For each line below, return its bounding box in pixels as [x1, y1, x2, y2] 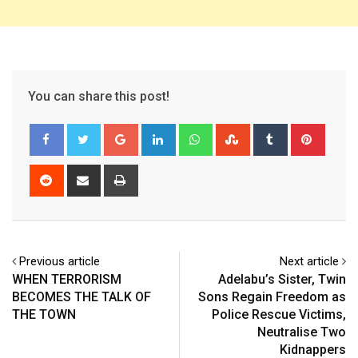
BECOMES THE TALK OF [12, 288, 151, 304]
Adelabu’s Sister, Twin [218, 271, 346, 287]
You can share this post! [28, 88, 169, 104]
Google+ [135, 125, 181, 140]
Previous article [19, 253, 100, 268]
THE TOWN [12, 306, 76, 322]
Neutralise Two [257, 324, 346, 340]
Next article [280, 253, 339, 268]
